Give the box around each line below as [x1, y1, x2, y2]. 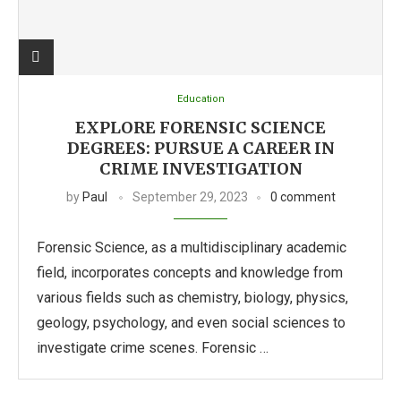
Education [176, 93, 225, 105]
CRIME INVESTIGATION [98, 158, 303, 179]
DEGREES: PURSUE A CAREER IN [66, 138, 335, 158]
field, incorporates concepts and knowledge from [37, 264, 343, 281]
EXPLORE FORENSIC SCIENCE [75, 117, 326, 138]
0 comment [269, 190, 336, 204]
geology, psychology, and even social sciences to [37, 314, 346, 331]
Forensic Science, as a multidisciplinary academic [37, 239, 346, 256]
